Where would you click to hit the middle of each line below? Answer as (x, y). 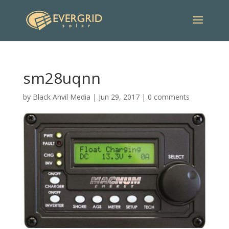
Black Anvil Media (61, 97)
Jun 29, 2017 (119, 97)
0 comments (168, 97)
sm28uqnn (62, 78)
